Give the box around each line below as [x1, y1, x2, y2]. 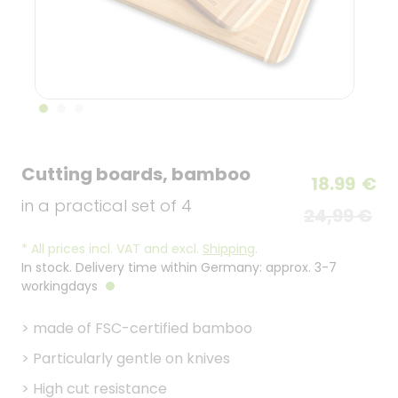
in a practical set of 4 [21, 195, 192, 217]
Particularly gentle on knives [33, 348, 230, 369]
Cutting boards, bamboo [21, 162, 251, 187]
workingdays [21, 277, 101, 295]
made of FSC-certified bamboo [33, 318, 252, 338]
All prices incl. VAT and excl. [28, 240, 203, 258]
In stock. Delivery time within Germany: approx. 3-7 [21, 259, 337, 276]
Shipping [203, 240, 255, 258]
